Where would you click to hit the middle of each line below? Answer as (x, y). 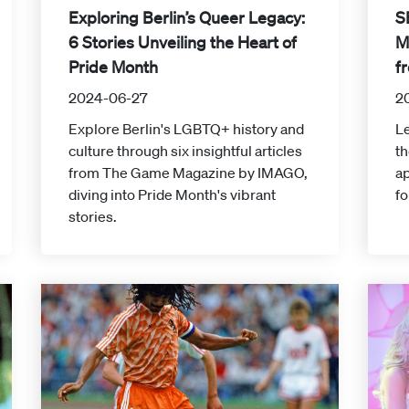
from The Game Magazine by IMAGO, (188, 173)
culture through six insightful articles (185, 151)
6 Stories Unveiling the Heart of (182, 42)
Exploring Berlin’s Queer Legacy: (186, 18)
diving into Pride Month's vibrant (172, 195)
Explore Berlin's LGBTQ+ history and (186, 129)
